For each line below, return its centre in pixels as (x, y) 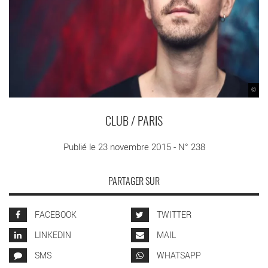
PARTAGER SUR (134, 182)
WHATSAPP (178, 255)
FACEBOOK (55, 214)
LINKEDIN (52, 234)
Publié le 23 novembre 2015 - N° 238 (134, 146)
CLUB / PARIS (134, 122)
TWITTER (173, 214)
